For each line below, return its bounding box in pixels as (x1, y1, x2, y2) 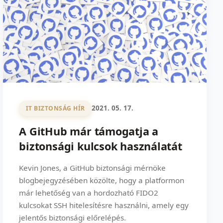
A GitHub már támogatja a (19, 123, 159, 138)
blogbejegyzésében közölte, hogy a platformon (19, 175, 185, 185)
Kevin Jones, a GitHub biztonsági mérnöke (19, 162, 166, 173)
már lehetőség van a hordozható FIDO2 (19, 187, 159, 198)
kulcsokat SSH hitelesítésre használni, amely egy (19, 200, 189, 210)
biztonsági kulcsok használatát (19, 138, 182, 153)
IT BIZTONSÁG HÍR (25, 104, 85, 112)
